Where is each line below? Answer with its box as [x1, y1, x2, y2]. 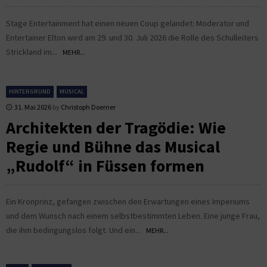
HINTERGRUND [9, 87, 51, 95]
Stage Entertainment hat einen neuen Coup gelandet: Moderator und [6, 17, 249, 29]
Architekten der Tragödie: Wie [6, 116, 226, 138]
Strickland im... [6, 46, 63, 57]
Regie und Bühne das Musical [6, 135, 220, 157]
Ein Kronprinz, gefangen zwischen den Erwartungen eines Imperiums [6, 195, 250, 207]
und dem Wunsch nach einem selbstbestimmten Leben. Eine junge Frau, [6, 210, 260, 221]
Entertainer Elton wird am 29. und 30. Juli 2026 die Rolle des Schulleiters [6, 32, 259, 43]
